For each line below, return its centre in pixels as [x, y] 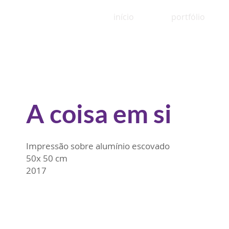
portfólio [188, 17]
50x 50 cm [47, 158]
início [123, 17]
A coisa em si [99, 113]
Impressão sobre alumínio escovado [98, 146]
